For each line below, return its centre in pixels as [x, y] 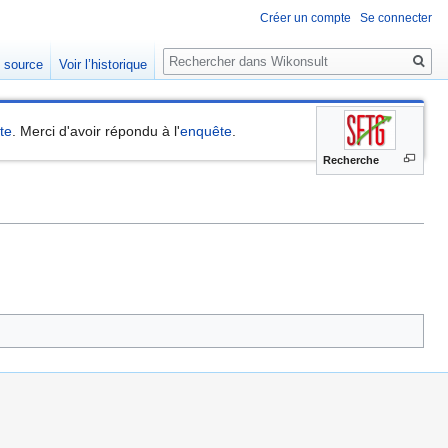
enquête [206, 131]
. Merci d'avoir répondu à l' [96, 131]
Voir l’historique [103, 65]
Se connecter [396, 18]
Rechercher [217, 50]
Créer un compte [305, 18]
